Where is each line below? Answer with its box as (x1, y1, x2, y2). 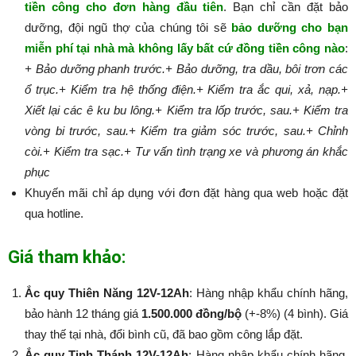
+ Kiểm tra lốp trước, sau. (155, 103, 292, 118)
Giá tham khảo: (8, 247, 126, 268)
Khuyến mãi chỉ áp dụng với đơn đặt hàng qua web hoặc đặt (25, 186, 348, 200)
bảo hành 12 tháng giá (25, 307, 141, 321)
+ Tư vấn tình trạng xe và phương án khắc (124, 145, 348, 159)
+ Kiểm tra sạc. (43, 145, 124, 159)
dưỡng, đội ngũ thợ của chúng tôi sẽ (25, 21, 232, 35)
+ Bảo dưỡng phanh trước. (25, 62, 166, 76)
